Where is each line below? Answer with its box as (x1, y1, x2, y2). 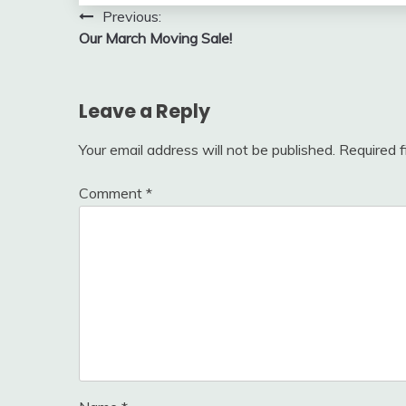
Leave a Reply (79, 97, 210, 124)
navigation (78, 37, 203, 68)
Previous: (102, 6, 161, 25)
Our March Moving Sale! (79, 28, 232, 47)
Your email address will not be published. (79, 140, 335, 159)
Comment (79, 183, 146, 202)
